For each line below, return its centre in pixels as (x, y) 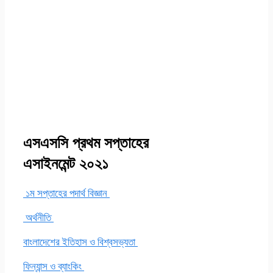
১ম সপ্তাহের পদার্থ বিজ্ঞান (66, 193)
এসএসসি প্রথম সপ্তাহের (86, 142)
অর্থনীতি (38, 217)
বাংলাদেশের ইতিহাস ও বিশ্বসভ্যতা (80, 241)
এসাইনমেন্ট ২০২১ (66, 162)
